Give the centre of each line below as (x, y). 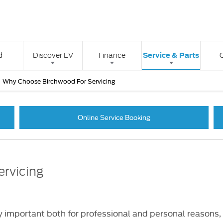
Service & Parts (171, 56)
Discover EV (53, 56)
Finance (112, 56)
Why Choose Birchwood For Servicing (59, 81)
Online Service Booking (114, 117)
